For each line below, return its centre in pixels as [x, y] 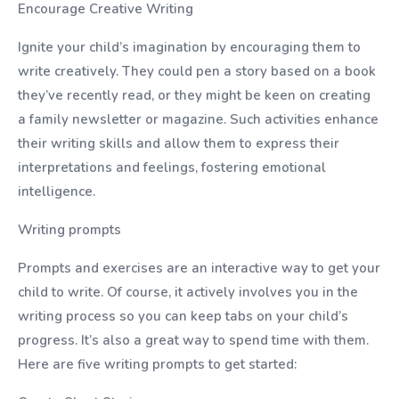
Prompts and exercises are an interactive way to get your [199, 268]
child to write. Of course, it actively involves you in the [188, 292]
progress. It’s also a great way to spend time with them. [193, 340]
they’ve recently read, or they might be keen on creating [194, 95]
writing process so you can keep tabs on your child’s [183, 316]
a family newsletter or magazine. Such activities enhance [198, 119]
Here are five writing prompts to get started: [157, 364]
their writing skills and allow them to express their [179, 143]
